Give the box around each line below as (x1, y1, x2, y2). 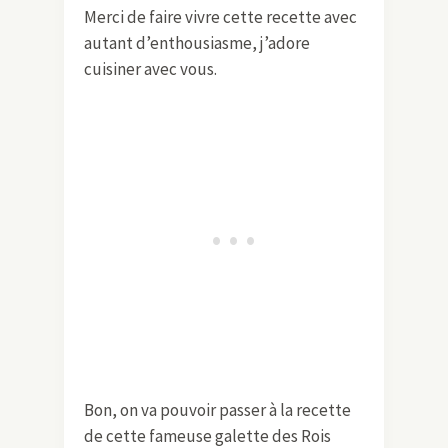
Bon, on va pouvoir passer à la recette (84, 398, 351, 421)
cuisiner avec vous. (84, 57, 217, 80)
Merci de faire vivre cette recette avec (84, 5, 357, 28)
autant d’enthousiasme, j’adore (84, 31, 310, 54)
